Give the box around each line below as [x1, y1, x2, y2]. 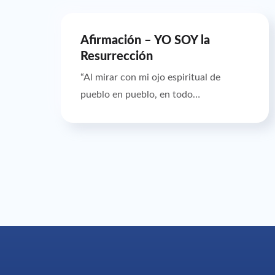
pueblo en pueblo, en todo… [80, 89, 201, 99]
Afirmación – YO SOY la [80, 34, 211, 47]
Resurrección [80, 50, 153, 63]
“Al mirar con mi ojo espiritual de [80, 72, 221, 82]
